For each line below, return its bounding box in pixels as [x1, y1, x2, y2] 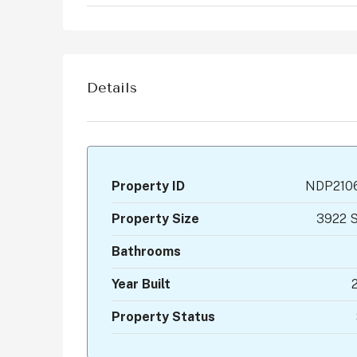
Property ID [112, 178, 185, 194]
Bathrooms [112, 244, 181, 260]
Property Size [112, 211, 199, 227]
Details [87, 78, 137, 96]
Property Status [112, 309, 215, 325]
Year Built [112, 277, 171, 292]
